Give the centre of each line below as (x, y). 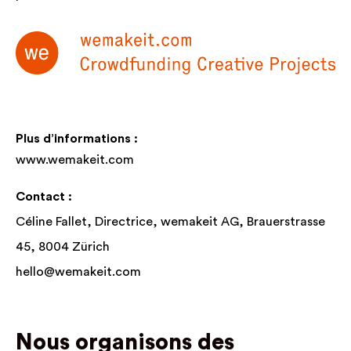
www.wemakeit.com (75, 160)
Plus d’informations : (77, 139)
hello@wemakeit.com (78, 272)
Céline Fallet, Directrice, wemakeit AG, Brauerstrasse (170, 222)
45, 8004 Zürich (63, 247)
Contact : (44, 197)
